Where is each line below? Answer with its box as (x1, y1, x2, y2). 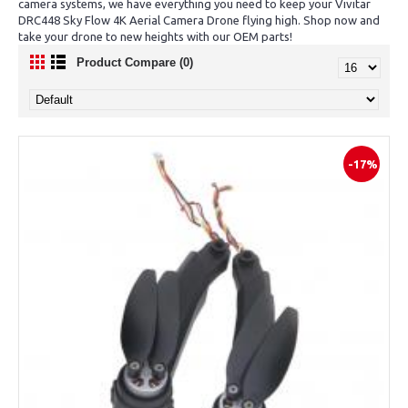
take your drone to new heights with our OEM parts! (18, 30, 292, 43)
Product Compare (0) (76, 56, 193, 69)
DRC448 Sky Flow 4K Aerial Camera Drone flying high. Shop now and (18, 14, 380, 26)
